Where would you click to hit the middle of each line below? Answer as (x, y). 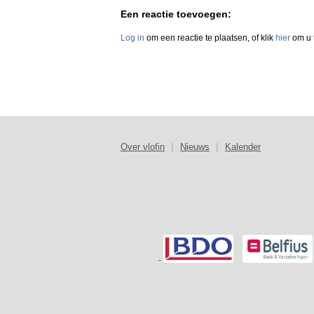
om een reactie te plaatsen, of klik (210, 38)
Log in (132, 38)
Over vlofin (143, 147)
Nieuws (195, 147)
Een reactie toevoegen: (176, 14)
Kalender (243, 147)
